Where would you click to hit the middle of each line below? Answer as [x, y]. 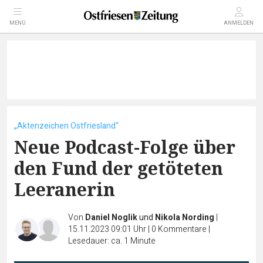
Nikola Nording [185, 218]
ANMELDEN [239, 23]
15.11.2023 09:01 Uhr [108, 229]
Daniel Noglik [111, 218]
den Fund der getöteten [119, 168]
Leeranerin [65, 189]
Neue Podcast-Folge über [125, 147]
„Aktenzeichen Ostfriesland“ [66, 126]
